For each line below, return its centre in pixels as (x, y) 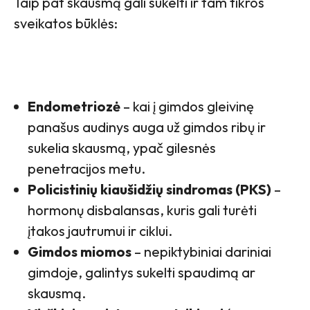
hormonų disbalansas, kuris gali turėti (142, 210)
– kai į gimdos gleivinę (187, 106)
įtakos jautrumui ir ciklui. (100, 230)
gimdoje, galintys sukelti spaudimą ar (142, 272)
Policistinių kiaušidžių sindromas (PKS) (149, 189)
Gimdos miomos (80, 251)
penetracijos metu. (86, 168)
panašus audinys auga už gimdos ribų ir (147, 127)
